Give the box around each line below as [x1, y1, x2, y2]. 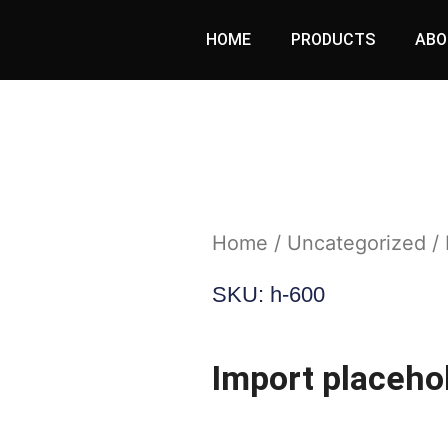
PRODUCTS [291, 30, 376, 49]
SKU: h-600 [211, 281, 325, 307]
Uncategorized [286, 230, 426, 255]
